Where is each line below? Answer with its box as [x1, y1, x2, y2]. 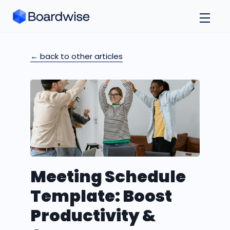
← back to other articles [30, 51, 123, 62]
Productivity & [30, 204, 156, 227]
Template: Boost [30, 184, 172, 207]
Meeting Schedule [30, 165, 186, 188]
